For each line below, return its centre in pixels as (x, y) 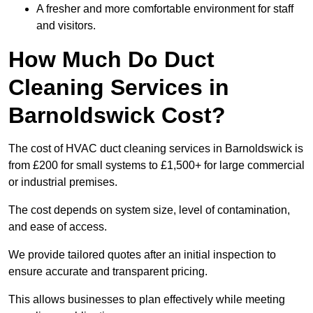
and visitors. (66, 26)
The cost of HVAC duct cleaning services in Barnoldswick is (156, 149)
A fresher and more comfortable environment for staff (165, 9)
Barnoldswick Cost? (117, 116)
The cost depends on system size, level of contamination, (149, 210)
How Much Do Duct (111, 60)
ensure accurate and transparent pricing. (108, 272)
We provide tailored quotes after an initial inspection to (142, 255)
